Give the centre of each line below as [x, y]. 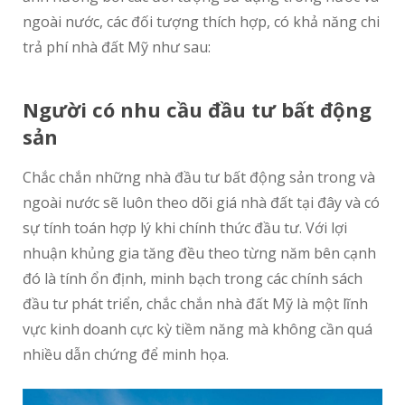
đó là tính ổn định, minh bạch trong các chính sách [193, 279]
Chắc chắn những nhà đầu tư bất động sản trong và [199, 178]
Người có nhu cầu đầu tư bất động [197, 110]
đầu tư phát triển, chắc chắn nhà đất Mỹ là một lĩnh [195, 304]
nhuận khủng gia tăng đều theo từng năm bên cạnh [199, 254]
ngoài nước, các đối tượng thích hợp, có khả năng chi [201, 22]
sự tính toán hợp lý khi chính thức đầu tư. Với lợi [185, 228]
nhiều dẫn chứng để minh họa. [126, 355]
